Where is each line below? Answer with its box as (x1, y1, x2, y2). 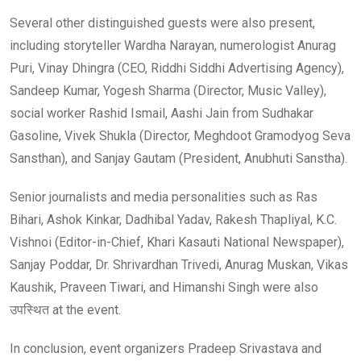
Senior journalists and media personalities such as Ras (10, 189, 317, 205)
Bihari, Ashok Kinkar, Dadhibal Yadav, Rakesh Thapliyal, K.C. (10, 211, 337, 227)
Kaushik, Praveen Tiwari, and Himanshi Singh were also (10, 279, 318, 295)
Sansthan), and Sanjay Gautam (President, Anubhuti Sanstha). (10, 150, 347, 166)
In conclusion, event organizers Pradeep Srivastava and (10, 340, 322, 356)
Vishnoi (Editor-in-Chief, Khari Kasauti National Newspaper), (10, 234, 344, 250)
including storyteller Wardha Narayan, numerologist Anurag (10, 37, 336, 53)
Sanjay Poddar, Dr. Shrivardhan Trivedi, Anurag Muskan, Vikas (10, 256, 348, 272)
